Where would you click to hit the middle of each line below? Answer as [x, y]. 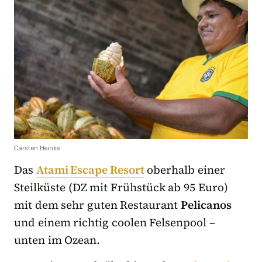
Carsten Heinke [37, 148]
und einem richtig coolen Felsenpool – [115, 223]
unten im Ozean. [57, 240]
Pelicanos [206, 205]
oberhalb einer [185, 170]
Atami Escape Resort [90, 170]
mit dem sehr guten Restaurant [98, 205]
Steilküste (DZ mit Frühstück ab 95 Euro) [121, 187]
